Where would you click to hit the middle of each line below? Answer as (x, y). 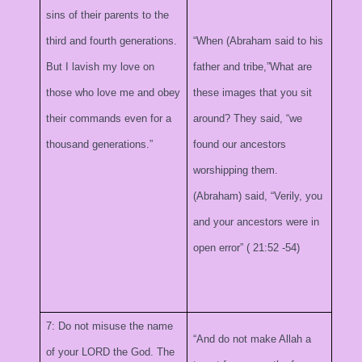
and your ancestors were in (257, 222)
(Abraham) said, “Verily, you (258, 196)
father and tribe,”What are (253, 67)
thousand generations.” (100, 144)
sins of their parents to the (108, 15)
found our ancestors (240, 144)
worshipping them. (236, 170)
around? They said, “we (248, 118)
